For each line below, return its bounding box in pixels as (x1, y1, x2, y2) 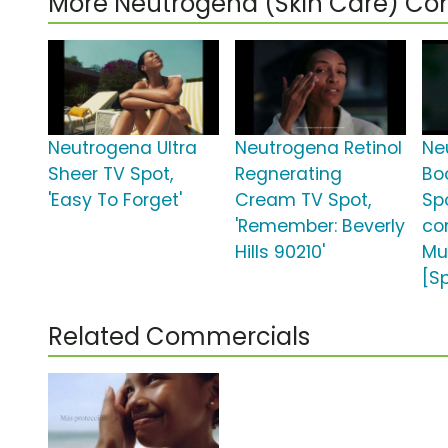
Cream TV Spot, (235, 188, 372, 213)
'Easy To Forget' (48, 188, 182, 213)
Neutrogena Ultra (48, 136, 197, 161)
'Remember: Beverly (235, 214, 406, 239)
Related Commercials (48, 320, 310, 354)
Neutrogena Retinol (235, 136, 403, 161)
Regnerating (235, 162, 343, 187)
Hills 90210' (235, 240, 326, 265)
